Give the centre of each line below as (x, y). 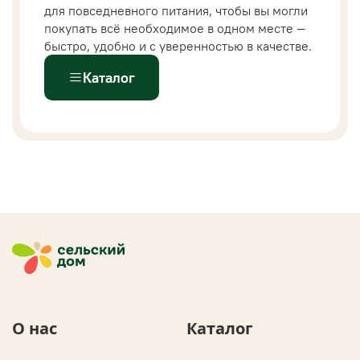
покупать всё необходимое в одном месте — (175, 28)
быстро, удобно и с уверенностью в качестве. (178, 45)
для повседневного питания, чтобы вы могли (176, 10)
